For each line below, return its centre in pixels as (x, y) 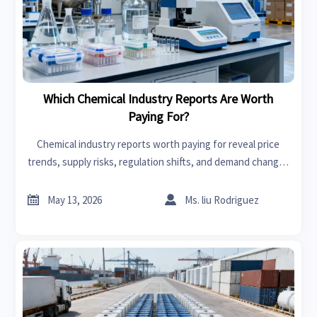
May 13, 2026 (75, 200)
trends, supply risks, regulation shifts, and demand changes (158, 161)
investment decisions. (158, 197)
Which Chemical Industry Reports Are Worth (158, 99)
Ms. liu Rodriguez (222, 200)
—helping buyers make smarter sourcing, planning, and (158, 179)
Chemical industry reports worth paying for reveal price (158, 144)
